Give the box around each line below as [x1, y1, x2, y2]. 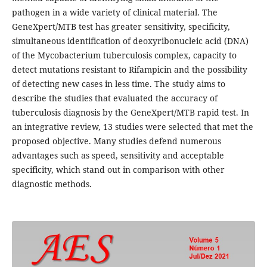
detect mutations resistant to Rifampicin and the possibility [11, 64, 247, 76]
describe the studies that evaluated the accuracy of [11, 92, 218, 104]
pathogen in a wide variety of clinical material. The [11, 7, 218, 18]
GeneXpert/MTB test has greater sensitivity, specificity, [11, 21, 230, 33]
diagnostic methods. [11, 178, 92, 190]
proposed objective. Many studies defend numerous [11, 135, 221, 147]
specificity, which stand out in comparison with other [11, 164, 225, 176]
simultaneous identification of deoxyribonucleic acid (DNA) [11, 35, 249, 47]
